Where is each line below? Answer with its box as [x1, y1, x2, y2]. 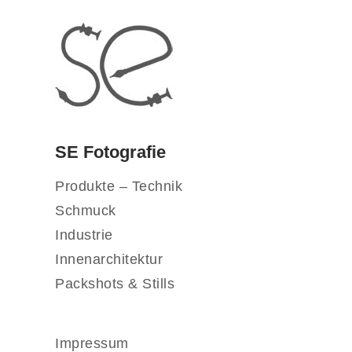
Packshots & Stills [55, 276, 175, 292]
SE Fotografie [55, 142, 166, 163]
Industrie [55, 227, 113, 244]
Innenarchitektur [55, 251, 163, 268]
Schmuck [55, 203, 116, 219]
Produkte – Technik [55, 178, 183, 195]
